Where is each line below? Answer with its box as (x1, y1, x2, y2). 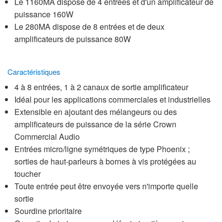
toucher (14, 167, 41, 179)
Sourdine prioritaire (14, 205, 82, 217)
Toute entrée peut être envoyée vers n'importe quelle (14, 180, 198, 192)
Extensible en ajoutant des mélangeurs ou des (14, 106, 177, 117)
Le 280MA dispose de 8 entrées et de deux (14, 20, 165, 32)
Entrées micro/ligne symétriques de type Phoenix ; (14, 143, 190, 155)
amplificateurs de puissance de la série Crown (14, 118, 176, 130)
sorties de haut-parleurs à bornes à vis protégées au (14, 155, 196, 167)
